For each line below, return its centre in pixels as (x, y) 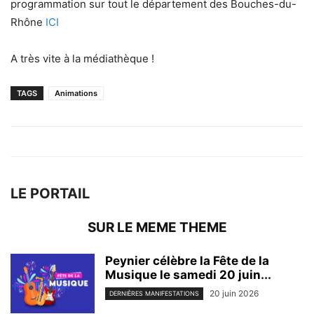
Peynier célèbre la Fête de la (187, 261)
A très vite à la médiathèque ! (82, 59)
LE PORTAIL (50, 194)
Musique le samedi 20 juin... (188, 275)
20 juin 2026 (234, 294)
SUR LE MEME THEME (157, 228)
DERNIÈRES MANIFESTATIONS (154, 294)
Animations (76, 94)
